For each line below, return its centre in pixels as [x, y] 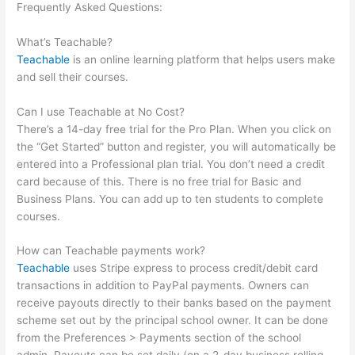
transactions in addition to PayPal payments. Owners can [163, 286]
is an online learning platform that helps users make [203, 59]
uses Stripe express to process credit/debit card [194, 268]
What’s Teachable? [65, 42]
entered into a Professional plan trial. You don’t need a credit [171, 164]
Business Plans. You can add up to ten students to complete [170, 198]
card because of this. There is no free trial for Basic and [159, 181]
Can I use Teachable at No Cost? [101, 111]
